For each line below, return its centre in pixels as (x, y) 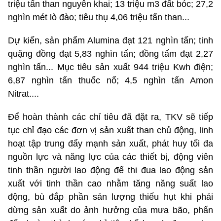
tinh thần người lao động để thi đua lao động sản (110, 170)
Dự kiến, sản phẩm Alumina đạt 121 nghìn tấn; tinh (110, 41)
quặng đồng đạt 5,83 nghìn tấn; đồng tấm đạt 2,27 (110, 54)
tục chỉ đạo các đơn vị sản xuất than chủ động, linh (110, 130)
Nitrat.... (23, 94)
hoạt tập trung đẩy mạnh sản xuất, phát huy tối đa (110, 144)
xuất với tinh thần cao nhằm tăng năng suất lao (110, 184)
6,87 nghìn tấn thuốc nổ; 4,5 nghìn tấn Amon (110, 81)
